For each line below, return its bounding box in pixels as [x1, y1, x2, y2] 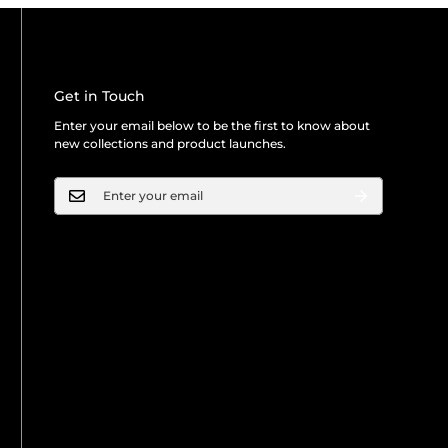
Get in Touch [53, 86, 145, 105]
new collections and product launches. [53, 135, 286, 151]
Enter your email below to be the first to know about [53, 117, 370, 133]
